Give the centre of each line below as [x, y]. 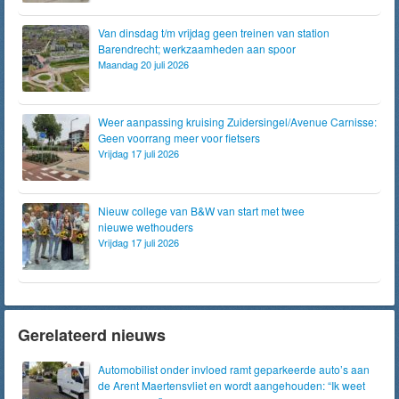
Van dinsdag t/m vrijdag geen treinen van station [214, 33]
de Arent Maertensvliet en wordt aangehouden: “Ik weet [232, 385]
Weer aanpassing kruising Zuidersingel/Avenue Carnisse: [237, 122]
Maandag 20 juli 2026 [143, 64]
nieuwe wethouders [146, 227]
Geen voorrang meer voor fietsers [179, 138]
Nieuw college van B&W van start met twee [201, 211]
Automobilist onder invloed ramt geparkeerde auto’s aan [234, 369]
